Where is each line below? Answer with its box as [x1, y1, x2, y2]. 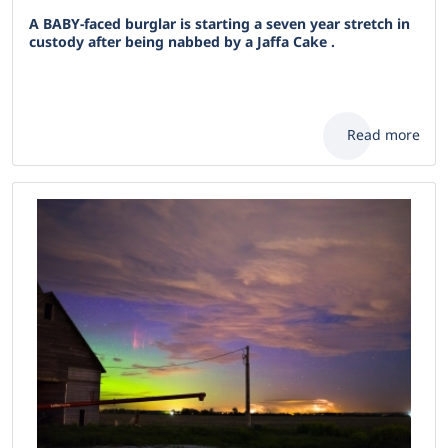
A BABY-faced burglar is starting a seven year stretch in [29, 14, 410, 33]
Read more [347, 125, 420, 144]
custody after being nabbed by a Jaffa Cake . [29, 32, 335, 51]
